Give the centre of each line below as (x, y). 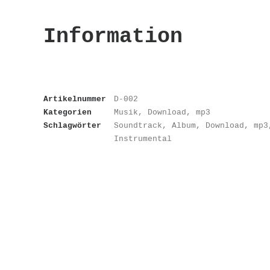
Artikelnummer (75, 99)
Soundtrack (138, 125)
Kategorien (67, 112)
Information (113, 36)
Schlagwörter (72, 125)
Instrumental (143, 138)
